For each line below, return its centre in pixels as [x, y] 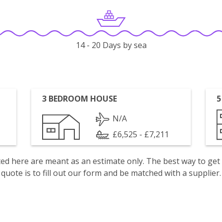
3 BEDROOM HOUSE [80, 99]
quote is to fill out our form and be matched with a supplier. [111, 173]
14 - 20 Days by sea [111, 45]
